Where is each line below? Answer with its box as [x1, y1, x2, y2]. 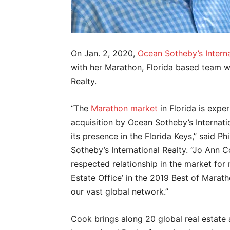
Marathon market [91, 103, 158, 113]
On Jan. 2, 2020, [71, 48, 138, 59]
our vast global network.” [71, 186, 168, 197]
